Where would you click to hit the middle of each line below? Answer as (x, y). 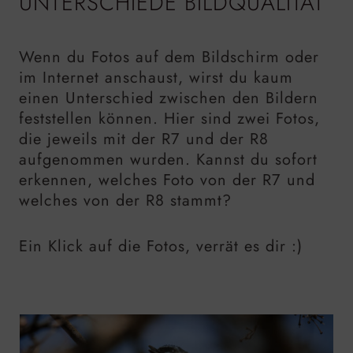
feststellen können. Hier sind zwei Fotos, (169, 119)
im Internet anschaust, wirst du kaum (156, 78)
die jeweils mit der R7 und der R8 (144, 139)
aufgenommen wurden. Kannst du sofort (168, 160)
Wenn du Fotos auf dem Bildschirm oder (169, 58)
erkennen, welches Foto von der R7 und (167, 180)
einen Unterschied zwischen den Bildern (169, 98)
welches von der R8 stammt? (125, 201)
